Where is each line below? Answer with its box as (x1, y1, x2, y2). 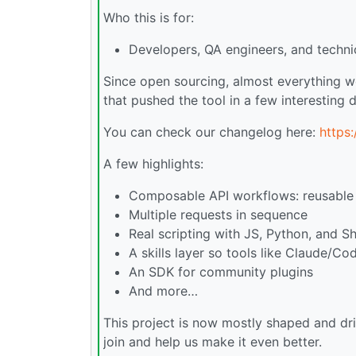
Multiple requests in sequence (129, 207, 308, 223)
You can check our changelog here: (103, 124, 319, 141)
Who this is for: (103, 10, 194, 26)
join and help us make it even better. (103, 334, 322, 350)
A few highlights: (103, 156, 203, 172)
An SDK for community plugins (129, 264, 313, 281)
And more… (129, 283, 198, 300)
